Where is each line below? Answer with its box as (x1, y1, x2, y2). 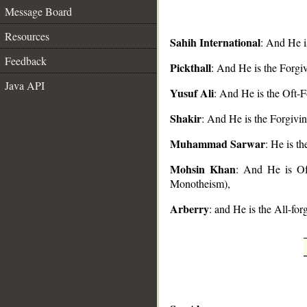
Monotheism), (170, 176, 230, 191)
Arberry (170, 201, 209, 217)
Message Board (5, 4, 72, 19)
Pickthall (170, 60, 211, 75)
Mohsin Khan (170, 161, 236, 177)
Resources (5, 29, 49, 43)
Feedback (5, 53, 47, 68)
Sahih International (170, 34, 260, 50)
